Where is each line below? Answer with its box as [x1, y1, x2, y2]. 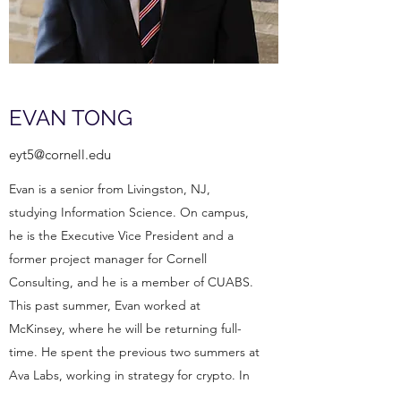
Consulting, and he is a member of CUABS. [9, 274, 253, 290]
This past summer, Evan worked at [9, 297, 200, 313]
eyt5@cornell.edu [9, 146, 111, 163]
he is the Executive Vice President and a [9, 227, 234, 243]
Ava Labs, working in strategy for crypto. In [9, 367, 250, 383]
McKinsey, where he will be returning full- [9, 320, 242, 337]
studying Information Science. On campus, [9, 204, 249, 220]
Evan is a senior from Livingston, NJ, [9, 181, 210, 197]
